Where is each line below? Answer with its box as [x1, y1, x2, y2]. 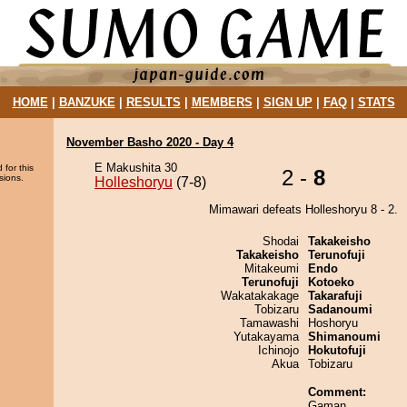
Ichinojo [258, 343, 299, 357]
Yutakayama [233, 330, 299, 343]
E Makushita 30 [94, 161, 177, 174]
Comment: [308, 385, 366, 399]
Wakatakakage [221, 289, 299, 303]
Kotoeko [308, 275, 354, 289]
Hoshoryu [308, 316, 358, 330]
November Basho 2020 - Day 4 [66, 135, 233, 149]
